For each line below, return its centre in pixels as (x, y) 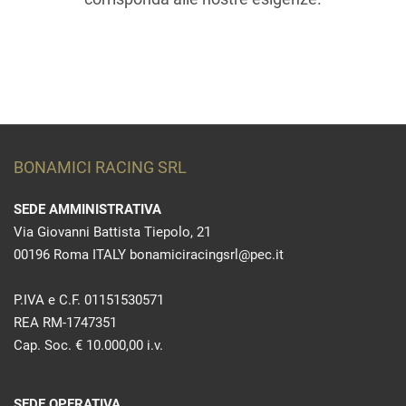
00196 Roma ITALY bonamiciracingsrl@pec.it (149, 255)
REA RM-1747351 (65, 323)
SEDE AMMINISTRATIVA (87, 209)
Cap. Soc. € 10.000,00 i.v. (88, 345)
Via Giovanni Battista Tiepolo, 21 (112, 232)
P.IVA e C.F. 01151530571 (89, 300)
